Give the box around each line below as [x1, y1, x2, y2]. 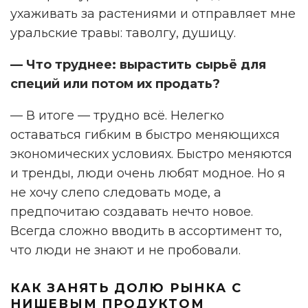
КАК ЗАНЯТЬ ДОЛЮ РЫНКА [10, 280, 227, 296]
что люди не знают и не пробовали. [10, 243, 241, 258]
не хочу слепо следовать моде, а [10, 185, 221, 201]
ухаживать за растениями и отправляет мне [10, 6, 296, 22]
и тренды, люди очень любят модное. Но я [10, 166, 285, 181]
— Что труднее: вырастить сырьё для [10, 57, 266, 73]
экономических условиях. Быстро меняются [10, 146, 292, 162]
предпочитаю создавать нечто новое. [10, 204, 253, 220]
